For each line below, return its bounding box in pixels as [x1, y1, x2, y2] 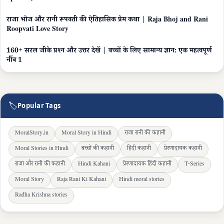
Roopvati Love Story [6, 24, 68, 35]
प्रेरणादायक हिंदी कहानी [123, 159, 171, 169]
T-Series [184, 159, 204, 169]
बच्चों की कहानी [81, 144, 114, 154]
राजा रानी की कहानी [124, 128, 165, 138]
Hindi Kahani [78, 159, 110, 169]
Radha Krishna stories [15, 190, 67, 200]
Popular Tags [17, 101, 61, 110]
